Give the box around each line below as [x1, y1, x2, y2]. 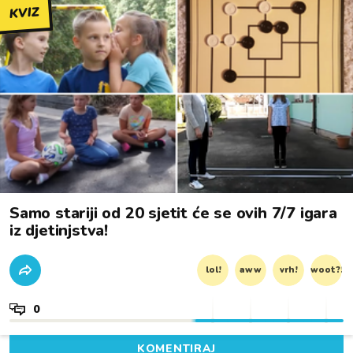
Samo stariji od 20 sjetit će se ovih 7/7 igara [9, 203, 337, 224]
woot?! [310, 264, 343, 276]
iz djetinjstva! [9, 220, 108, 241]
